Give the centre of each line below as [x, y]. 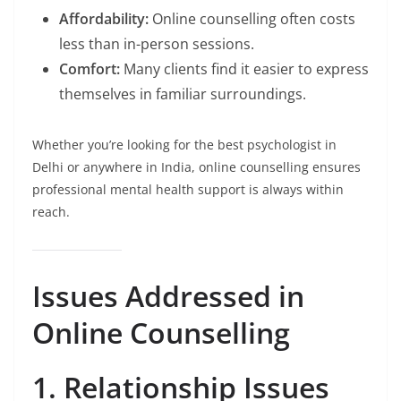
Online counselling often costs [252, 19]
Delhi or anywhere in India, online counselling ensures [196, 167]
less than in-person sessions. [157, 44]
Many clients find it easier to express [244, 69]
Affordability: [104, 19]
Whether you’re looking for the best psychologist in [184, 145]
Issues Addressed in [168, 296]
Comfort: [90, 69]
